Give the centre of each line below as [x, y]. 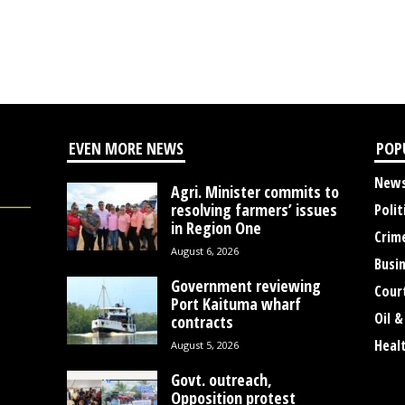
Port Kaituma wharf [235, 304]
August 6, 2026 [204, 251]
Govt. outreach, [221, 380]
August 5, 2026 [204, 345]
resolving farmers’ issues [254, 210]
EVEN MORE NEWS [126, 149]
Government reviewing [245, 286]
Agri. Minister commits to [254, 192]
